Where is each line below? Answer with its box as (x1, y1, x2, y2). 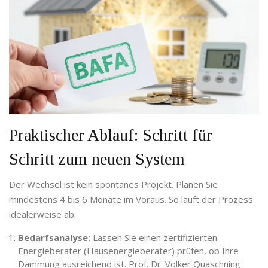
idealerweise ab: (9, 208, 76, 221)
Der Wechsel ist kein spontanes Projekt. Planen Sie (9, 178, 218, 191)
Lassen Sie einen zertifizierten (90, 232, 217, 244)
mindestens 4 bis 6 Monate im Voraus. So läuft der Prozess (9, 193, 253, 206)
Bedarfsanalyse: (18, 232, 90, 244)
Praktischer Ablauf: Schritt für (9, 126, 212, 145)
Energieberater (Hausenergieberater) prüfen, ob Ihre (18, 245, 239, 257)
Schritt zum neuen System (9, 150, 185, 169)
